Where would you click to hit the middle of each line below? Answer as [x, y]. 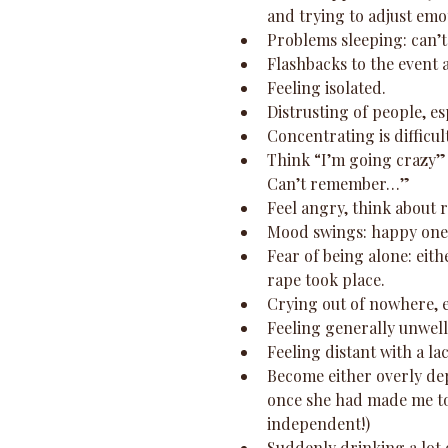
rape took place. [330, 279]
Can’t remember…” [342, 183]
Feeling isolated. [330, 87]
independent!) [322, 423]
